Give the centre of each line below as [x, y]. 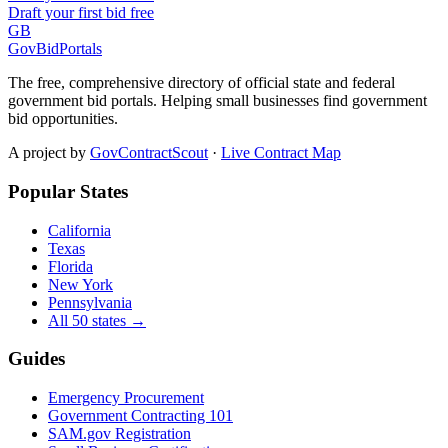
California [79, 230]
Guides [36, 359]
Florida [70, 266]
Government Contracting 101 [140, 415]
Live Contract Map [281, 153]
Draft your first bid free [81, 13]
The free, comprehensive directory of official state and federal [201, 83]
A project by [47, 153]
